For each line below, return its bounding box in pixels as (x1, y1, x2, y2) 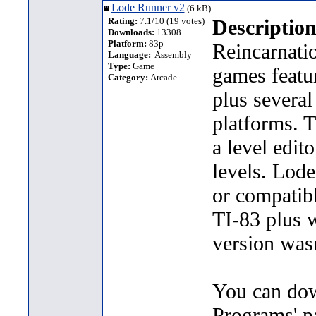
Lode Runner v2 (111, 1, 185, 13)
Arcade (147, 72, 177, 83)
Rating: (107, 16, 138, 26)
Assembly (150, 49, 192, 60)
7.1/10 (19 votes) (137, 16, 205, 26)
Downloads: (107, 27, 154, 37)
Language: (107, 49, 151, 60)
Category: (107, 72, 148, 83)
